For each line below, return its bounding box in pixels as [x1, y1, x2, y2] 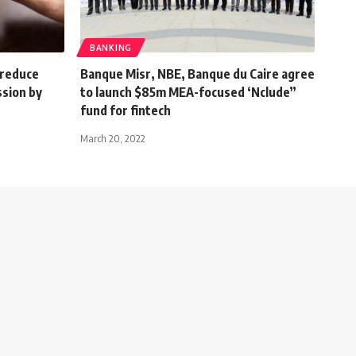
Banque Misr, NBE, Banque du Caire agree [80, 65, 315, 82]
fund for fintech [80, 102, 171, 118]
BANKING [90, 42, 132, 52]
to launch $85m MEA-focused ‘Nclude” [80, 83, 296, 100]
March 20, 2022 [80, 131, 145, 145]
